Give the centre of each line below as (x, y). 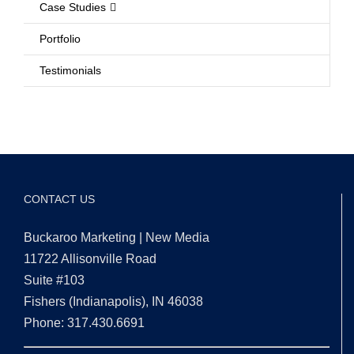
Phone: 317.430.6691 (84, 323)
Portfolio (60, 39)
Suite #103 (54, 281)
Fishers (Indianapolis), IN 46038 (113, 302)
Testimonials (70, 71)
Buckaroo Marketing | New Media (117, 238)
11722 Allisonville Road (90, 259)
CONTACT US (59, 200)
